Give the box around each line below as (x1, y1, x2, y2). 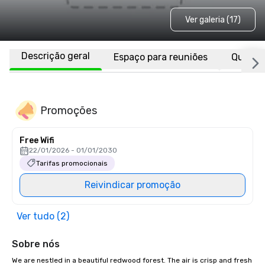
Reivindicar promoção (85, 179, 180, 190)
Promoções (40, 104, 97, 117)
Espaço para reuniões (114, 51, 208, 63)
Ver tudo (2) (17, 211, 69, 222)
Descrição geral (21, 50, 90, 62)
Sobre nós (12, 238, 60, 250)
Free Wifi (20, 135, 54, 146)
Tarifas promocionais (36, 159, 108, 167)
